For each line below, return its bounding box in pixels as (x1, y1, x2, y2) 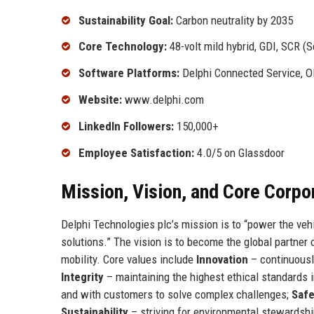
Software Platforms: (78, 66, 179, 81)
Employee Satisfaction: (78, 145, 194, 160)
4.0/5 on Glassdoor (194, 145, 285, 160)
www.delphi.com (122, 93, 204, 107)
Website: (78, 93, 122, 107)
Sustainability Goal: (78, 13, 173, 27)
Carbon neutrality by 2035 (173, 13, 293, 27)
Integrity (61, 269, 104, 284)
